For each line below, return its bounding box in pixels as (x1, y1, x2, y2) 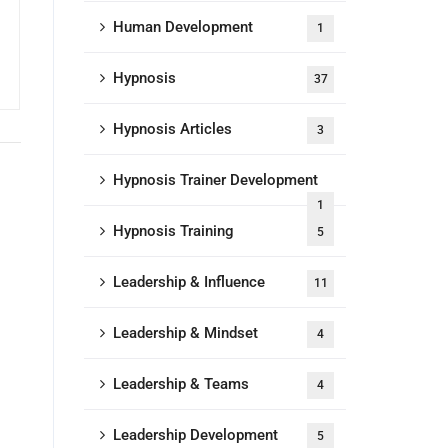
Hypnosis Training (112, 222, 234, 240)
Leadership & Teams (112, 375, 249, 393)
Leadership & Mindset (112, 324, 258, 342)
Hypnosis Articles (112, 120, 232, 138)
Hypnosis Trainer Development (112, 171, 318, 189)
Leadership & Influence (112, 273, 265, 291)
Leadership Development (112, 426, 278, 444)
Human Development (112, 18, 253, 36)
